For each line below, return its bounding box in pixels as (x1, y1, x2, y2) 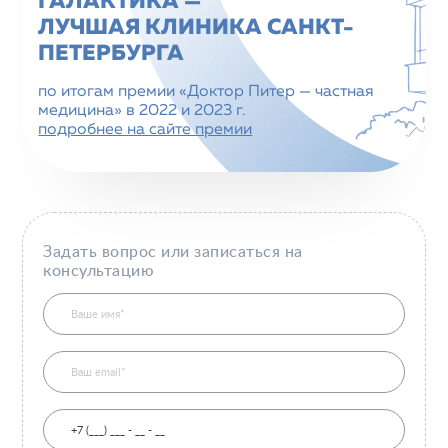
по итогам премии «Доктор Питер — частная (38, 84, 375, 100)
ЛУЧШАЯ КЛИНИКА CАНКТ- (38, 17, 355, 39)
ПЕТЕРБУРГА (38, 43, 185, 65)
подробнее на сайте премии (38, 122, 253, 138)
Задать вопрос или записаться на (43, 244, 303, 260)
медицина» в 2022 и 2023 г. (38, 103, 246, 119)
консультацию (43, 263, 155, 279)
